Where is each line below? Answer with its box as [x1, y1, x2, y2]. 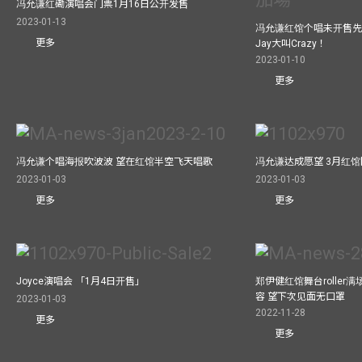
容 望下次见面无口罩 [255, 290, 346, 302]
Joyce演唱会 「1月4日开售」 [16, 275, 145, 287]
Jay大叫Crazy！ [255, 38, 327, 50]
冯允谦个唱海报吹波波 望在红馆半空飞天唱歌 [16, 156, 213, 168]
